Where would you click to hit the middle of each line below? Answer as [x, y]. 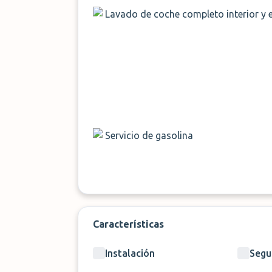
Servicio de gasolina [149, 135]
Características [128, 224]
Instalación [130, 253]
